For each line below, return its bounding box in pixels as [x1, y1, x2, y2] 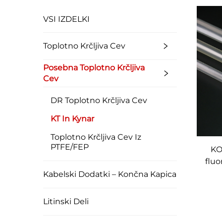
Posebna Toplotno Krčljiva [43, 62, 145, 72]
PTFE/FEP [51, 142, 89, 152]
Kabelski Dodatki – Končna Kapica [43, 169, 176, 179]
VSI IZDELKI [43, 14, 90, 24]
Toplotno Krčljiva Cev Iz [51, 132, 141, 142]
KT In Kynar [51, 113, 94, 123]
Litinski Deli [43, 196, 89, 206]
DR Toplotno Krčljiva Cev [51, 95, 147, 105]
